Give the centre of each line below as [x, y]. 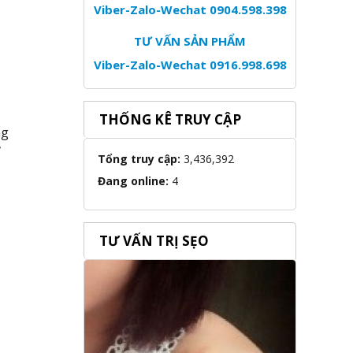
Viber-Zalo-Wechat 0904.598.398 [190, 9]
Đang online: [133, 181]
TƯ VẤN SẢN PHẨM [190, 41]
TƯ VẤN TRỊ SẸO [154, 241]
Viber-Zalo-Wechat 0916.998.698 [190, 65]
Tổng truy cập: [139, 159]
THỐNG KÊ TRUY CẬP [170, 119]
